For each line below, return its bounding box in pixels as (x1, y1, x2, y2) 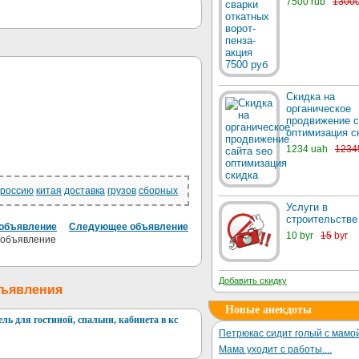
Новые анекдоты (225, 304, 312, 316)
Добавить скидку (219, 276, 287, 285)
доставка (64, 185, 105, 196)
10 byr (286, 230, 313, 241)
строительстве (286, 213, 357, 225)
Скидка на (286, 91, 335, 103)
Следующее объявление (69, 221, 188, 233)
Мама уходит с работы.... (219, 344, 332, 355)
